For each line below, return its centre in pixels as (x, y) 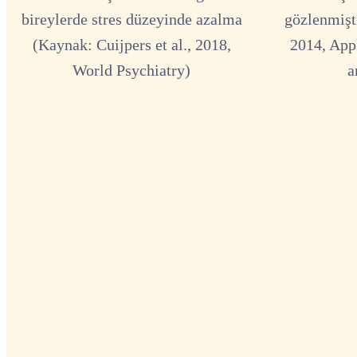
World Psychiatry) (131, 71)
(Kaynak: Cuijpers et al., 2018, (131, 45)
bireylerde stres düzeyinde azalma (131, 20)
